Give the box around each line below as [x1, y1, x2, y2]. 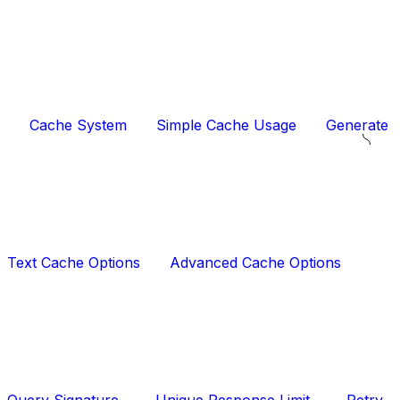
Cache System [29, 116, 127, 135]
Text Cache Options [7, 254, 140, 272]
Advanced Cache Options [170, 254, 341, 272]
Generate [326, 116, 388, 135]
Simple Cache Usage [156, 116, 296, 135]
